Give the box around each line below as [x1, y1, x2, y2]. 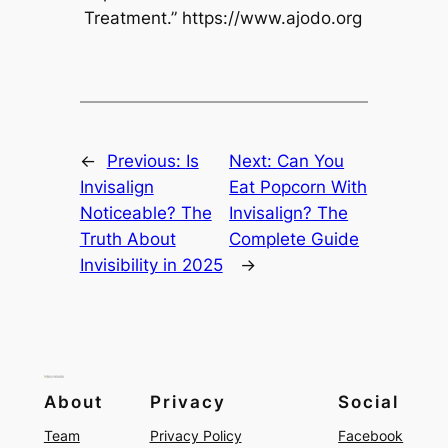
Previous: [106, 150, 186, 171]
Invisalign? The [229, 202, 349, 223]
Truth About [79, 228, 176, 249]
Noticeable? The [79, 202, 212, 223]
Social [338, 391, 400, 412]
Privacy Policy [149, 427, 242, 445]
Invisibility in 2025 [79, 254, 223, 275]
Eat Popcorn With [229, 176, 368, 197]
